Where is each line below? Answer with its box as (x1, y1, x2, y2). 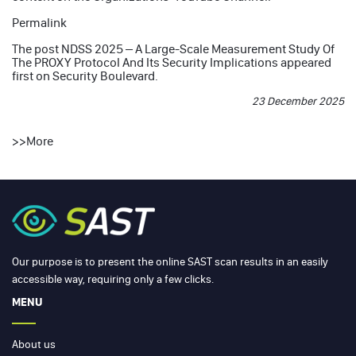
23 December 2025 (252, 94, 344, 108)
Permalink (12, 14, 67, 30)
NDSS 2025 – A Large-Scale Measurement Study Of (61, 41, 335, 56)
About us (12, 337, 56, 351)
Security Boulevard (52, 68, 155, 83)
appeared (278, 54, 331, 70)
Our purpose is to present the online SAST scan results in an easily (12, 254, 328, 269)
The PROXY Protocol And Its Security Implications (12, 54, 278, 70)
